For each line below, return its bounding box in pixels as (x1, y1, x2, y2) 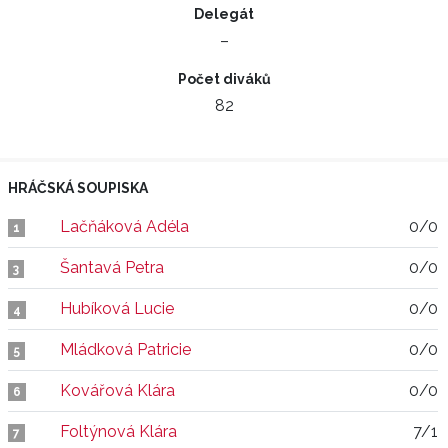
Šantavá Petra (60, 258, 164, 277)
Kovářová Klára (60, 381, 175, 400)
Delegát (194, 6, 254, 22)
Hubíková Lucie (60, 299, 174, 318)
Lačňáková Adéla (60, 217, 189, 236)
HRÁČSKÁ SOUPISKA (8, 180, 148, 196)
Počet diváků (177, 71, 271, 87)
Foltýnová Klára (60, 422, 177, 441)
